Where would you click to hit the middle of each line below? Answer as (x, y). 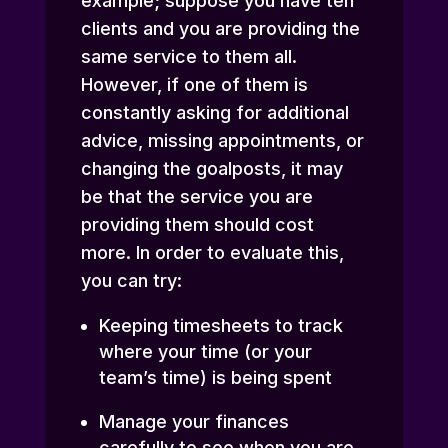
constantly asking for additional (214, 113)
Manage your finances (193, 422)
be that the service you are (196, 197)
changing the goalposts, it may (211, 169)
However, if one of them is (194, 85)
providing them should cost (197, 225)
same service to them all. (188, 57)
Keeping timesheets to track (220, 326)
